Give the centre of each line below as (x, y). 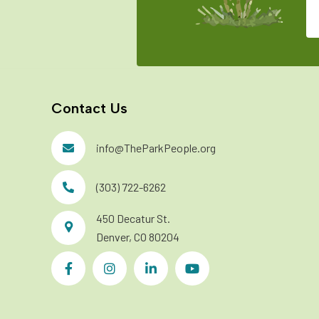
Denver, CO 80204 (138, 237)
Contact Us (89, 108)
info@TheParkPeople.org (156, 148)
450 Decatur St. (133, 218)
